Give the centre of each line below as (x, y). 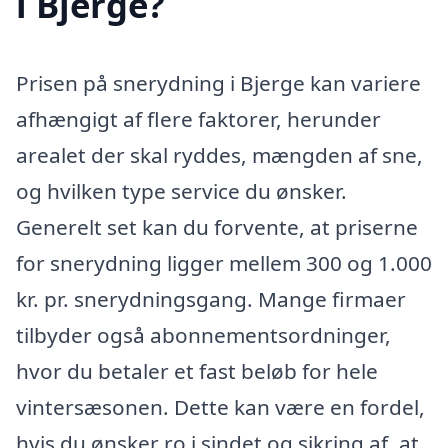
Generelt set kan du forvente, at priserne (217, 226)
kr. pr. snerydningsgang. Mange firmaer (211, 298)
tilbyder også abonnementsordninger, (203, 334)
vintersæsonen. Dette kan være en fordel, (220, 406)
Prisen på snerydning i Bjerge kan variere (218, 82)
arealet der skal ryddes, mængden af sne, (219, 154)
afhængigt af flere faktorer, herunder (198, 118)
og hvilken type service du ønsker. (181, 190)
